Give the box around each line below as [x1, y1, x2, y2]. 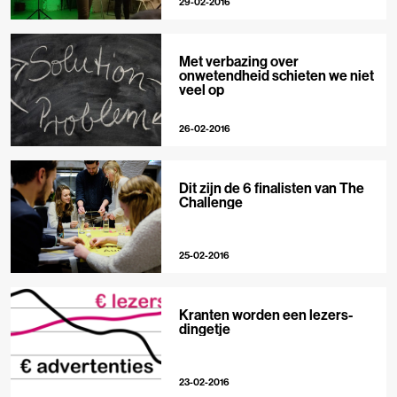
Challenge [178, 192, 243, 211]
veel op [178, 80, 224, 98]
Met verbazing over [178, 51, 299, 70]
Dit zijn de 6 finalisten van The [178, 178, 364, 197]
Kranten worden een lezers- [178, 305, 353, 323]
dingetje [178, 319, 230, 338]
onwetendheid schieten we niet [178, 66, 374, 84]
